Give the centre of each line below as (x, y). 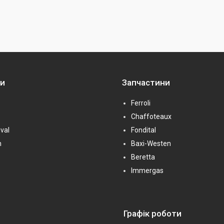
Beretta (143, 157)
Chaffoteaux (151, 117)
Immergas (147, 171)
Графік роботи (152, 214)
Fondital (143, 130)
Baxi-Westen (151, 144)
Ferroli (141, 103)
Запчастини (146, 83)
